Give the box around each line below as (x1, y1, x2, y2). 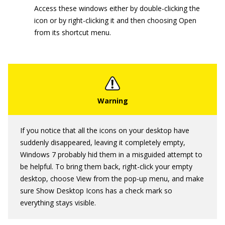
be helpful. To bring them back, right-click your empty (20, 161, 192, 171)
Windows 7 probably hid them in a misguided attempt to (20, 149, 202, 159)
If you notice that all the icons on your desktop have (20, 125, 189, 135)
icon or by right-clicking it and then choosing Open (34, 15, 196, 25)
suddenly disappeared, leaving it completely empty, (20, 137, 185, 147)
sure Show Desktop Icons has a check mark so (20, 185, 172, 195)
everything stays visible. (20, 197, 96, 207)
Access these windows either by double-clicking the (34, 3, 200, 13)
